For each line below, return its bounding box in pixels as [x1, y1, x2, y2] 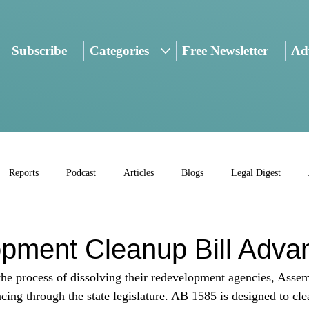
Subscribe [11, 43, 67, 59]
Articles [123, 168, 154, 179]
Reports [9, 168, 39, 179]
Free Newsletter [181, 43, 268, 59]
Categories [90, 43, 150, 59]
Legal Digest [231, 168, 281, 179]
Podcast [66, 168, 96, 179]
